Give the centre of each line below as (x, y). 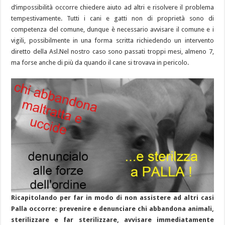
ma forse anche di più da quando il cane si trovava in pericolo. (100, 63)
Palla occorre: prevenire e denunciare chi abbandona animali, (113, 209)
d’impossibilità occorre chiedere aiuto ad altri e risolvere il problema (113, 8)
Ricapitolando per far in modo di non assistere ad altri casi (113, 198)
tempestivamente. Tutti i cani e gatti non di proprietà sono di (113, 19)
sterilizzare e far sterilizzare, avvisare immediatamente (113, 220)
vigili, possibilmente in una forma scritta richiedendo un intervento (113, 41)
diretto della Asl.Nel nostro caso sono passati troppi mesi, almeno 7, (113, 52)
